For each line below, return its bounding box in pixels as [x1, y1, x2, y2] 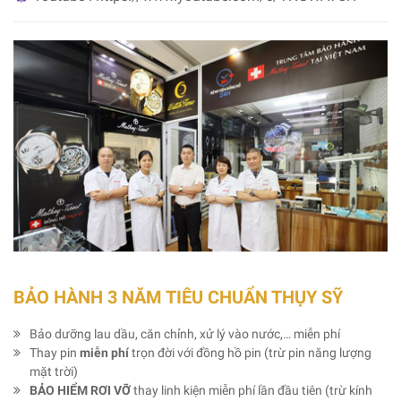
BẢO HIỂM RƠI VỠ [30, 382, 132, 397]
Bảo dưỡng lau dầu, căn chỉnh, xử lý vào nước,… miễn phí [30, 326, 341, 341]
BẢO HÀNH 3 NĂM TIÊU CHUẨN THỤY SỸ [13, 286, 343, 308]
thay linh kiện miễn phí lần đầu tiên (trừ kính [131, 382, 373, 397]
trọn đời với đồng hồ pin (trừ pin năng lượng [129, 345, 372, 360]
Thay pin [30, 345, 78, 360]
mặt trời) [30, 363, 79, 379]
